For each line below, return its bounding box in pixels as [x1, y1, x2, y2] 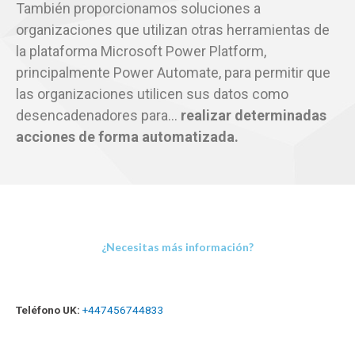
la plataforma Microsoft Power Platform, [16, 43, 266, 60]
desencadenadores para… [16, 107, 181, 124]
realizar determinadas [181, 107, 326, 124]
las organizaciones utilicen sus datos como [16, 86, 288, 103]
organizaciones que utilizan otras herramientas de [16, 21, 330, 39]
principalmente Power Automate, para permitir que [16, 64, 330, 82]
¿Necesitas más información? [101, 239, 254, 254]
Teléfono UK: [16, 303, 80, 316]
